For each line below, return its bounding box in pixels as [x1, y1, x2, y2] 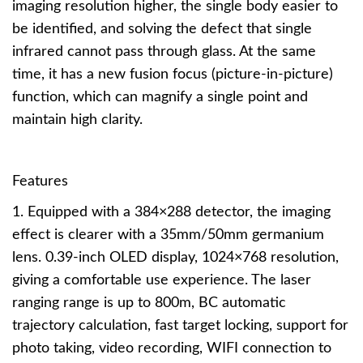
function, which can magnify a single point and [12, 90, 308, 105]
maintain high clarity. [12, 113, 143, 127]
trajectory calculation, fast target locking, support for [12, 318, 348, 333]
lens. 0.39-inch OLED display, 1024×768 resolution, [12, 250, 339, 265]
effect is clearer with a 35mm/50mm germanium [12, 228, 324, 242]
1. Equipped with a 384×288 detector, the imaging [12, 205, 331, 220]
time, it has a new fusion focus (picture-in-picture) [12, 67, 333, 82]
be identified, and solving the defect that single [12, 22, 312, 36]
